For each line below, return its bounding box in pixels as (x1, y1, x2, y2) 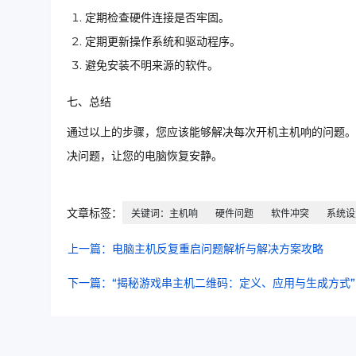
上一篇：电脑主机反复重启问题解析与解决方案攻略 (68, 242, 323, 256)
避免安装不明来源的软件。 (85, 58, 219, 72)
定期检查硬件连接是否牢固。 (85, 10, 230, 25)
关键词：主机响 (131, 207, 198, 219)
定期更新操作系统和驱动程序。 (85, 34, 241, 48)
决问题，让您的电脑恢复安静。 (67, 149, 222, 163)
